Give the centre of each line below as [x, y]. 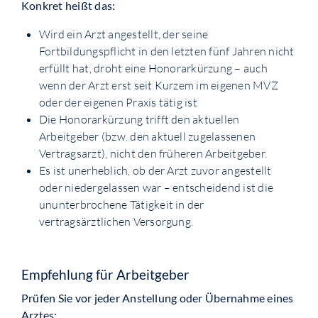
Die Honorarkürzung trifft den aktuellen [139, 120]
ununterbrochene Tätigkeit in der [121, 205]
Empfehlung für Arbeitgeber [105, 275]
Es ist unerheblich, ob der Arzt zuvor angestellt [155, 171]
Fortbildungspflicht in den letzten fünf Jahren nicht [166, 51]
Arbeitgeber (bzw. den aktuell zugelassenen [147, 137]
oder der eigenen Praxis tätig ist [118, 103]
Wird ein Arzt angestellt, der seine [124, 34]
